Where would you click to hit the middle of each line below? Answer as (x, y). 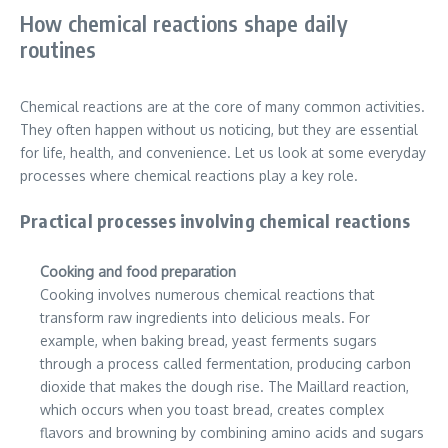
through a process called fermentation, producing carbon (225, 364)
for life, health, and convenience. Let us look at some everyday (223, 153)
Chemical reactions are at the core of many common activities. (222, 107)
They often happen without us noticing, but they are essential (219, 130)
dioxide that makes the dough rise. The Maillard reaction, (224, 387)
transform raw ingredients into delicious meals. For (205, 318)
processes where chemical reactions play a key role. (189, 176)
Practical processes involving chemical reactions (215, 221)
